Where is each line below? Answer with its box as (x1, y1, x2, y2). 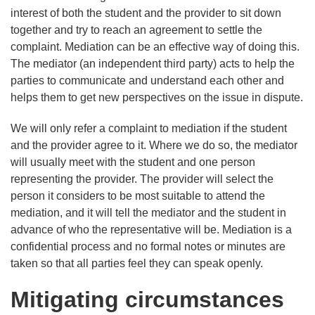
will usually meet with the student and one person (11, 156, 255, 169)
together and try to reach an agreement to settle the (11, 24, 262, 37)
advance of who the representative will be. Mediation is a (11, 224, 292, 236)
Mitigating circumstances (11, 287, 284, 313)
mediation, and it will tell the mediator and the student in (11, 207, 286, 219)
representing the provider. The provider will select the (11, 173, 274, 186)
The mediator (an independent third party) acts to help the (11, 58, 295, 70)
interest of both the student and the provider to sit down (11, 7, 281, 20)
